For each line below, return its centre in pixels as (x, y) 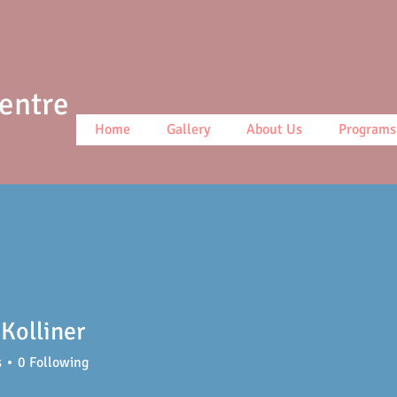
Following (59, 362)
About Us (274, 129)
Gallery (188, 129)
